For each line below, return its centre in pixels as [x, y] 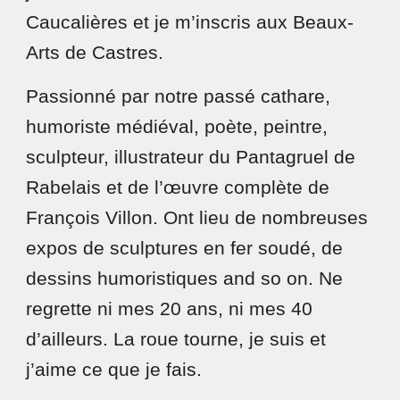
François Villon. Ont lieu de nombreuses [197, 218]
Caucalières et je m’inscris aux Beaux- [190, 22]
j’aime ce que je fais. [117, 370]
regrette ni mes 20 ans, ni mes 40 [170, 309]
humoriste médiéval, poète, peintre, [177, 127]
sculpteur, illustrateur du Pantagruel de [191, 157]
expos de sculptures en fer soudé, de [185, 248]
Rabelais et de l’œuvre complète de [178, 187]
